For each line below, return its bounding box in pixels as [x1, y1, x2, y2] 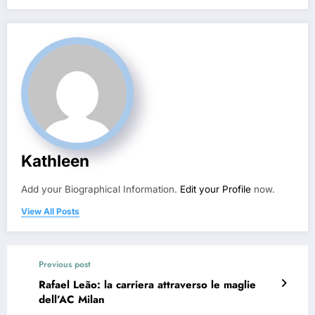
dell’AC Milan [39, 291, 105, 307]
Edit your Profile [180, 183, 251, 195]
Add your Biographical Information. [21, 183, 180, 195]
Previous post [39, 257, 91, 271]
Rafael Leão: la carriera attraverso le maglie [39, 276, 256, 292]
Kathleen [21, 150, 89, 170]
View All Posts [21, 205, 79, 217]
